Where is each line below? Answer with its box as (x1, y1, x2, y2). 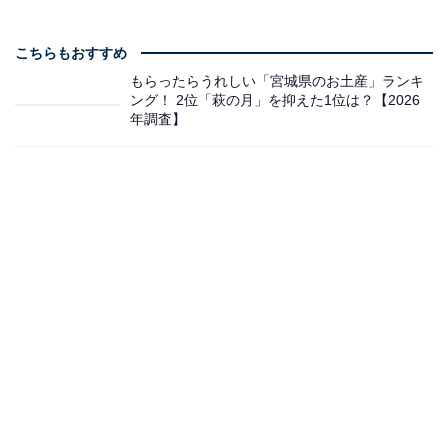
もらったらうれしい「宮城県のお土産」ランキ (130, 72, 424, 89)
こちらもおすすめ (15, 44, 127, 61)
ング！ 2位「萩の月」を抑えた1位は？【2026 (130, 91, 420, 108)
